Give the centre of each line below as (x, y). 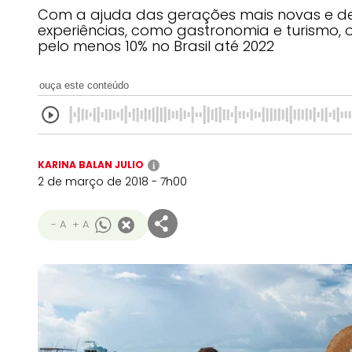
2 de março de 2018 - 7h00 (112, 181)
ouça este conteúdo (84, 85)
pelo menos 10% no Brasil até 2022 (156, 46)
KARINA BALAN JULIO (91, 165)
